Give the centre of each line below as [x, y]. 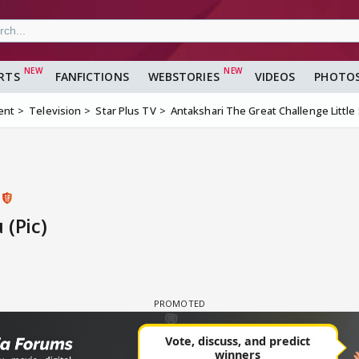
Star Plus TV [126, 111]
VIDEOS [275, 77]
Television [55, 111]
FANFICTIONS [92, 77]
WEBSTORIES [184, 77]
